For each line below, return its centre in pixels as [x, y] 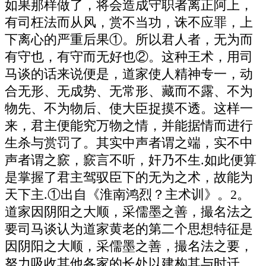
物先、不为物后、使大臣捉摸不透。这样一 [129, 108]
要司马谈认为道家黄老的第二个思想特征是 [129, 229]
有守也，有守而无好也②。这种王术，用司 [129, 57]
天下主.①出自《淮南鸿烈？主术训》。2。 [127, 194]
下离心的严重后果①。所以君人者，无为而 [129, 39]
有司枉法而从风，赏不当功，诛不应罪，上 [129, 22]
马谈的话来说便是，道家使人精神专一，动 [129, 74]
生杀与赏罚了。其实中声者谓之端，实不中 [129, 143]
